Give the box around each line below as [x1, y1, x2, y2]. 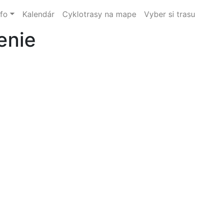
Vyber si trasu [144, 9, 195, 19]
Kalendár [22, 9, 54, 19]
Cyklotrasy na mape [62, 9, 136, 19]
